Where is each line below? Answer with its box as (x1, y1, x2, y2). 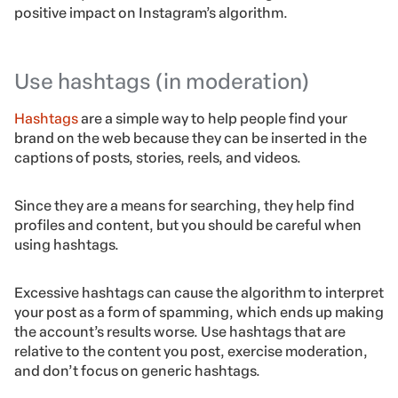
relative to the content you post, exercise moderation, (14, 343, 368, 361)
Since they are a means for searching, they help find (14, 197, 354, 215)
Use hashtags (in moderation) (14, 68, 309, 95)
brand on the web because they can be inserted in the (14, 130, 367, 147)
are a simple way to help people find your (78, 110, 347, 128)
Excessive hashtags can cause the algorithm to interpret (14, 284, 384, 302)
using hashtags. (14, 236, 119, 254)
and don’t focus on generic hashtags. (14, 362, 260, 380)
